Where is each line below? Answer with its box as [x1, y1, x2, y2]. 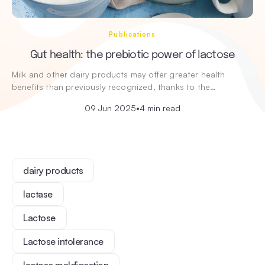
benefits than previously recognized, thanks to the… [12, 81, 216, 92]
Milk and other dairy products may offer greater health [12, 69, 225, 79]
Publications [109, 30, 156, 38]
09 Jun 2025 [85, 102, 136, 113]
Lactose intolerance [23, 235, 104, 247]
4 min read [140, 102, 180, 113]
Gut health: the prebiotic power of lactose [30, 49, 235, 60]
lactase [23, 188, 53, 200]
